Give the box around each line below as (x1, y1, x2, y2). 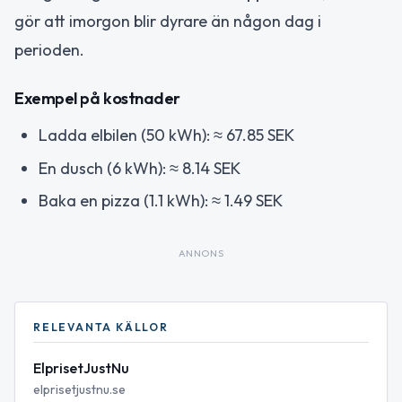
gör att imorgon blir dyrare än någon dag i (14, 10, 321, 31)
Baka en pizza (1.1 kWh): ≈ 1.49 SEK (39, 190, 283, 212)
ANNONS (178, 247, 224, 260)
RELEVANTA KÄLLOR (33, 320, 169, 335)
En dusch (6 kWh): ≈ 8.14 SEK (39, 157, 240, 179)
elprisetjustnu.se (33, 381, 126, 398)
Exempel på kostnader (14, 88, 180, 109)
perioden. (14, 39, 84, 60)
